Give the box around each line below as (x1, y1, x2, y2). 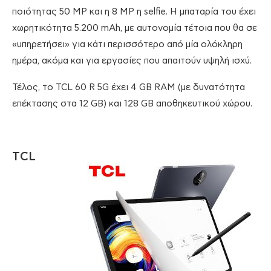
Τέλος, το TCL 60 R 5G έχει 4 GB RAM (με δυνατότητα (12, 83, 245, 93)
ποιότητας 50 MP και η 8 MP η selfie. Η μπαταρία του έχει (12, 7, 256, 17)
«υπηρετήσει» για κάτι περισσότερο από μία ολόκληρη (12, 40, 243, 50)
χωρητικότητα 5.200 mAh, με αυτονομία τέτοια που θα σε (12, 24, 257, 33)
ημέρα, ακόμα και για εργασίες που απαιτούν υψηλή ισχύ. (12, 56, 252, 66)
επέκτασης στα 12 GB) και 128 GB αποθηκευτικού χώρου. (12, 99, 252, 109)
